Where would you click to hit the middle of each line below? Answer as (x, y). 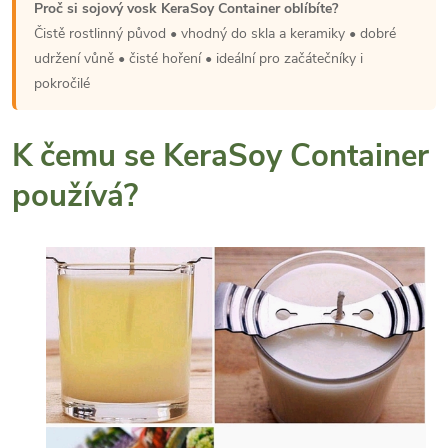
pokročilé (62, 83)
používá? (75, 195)
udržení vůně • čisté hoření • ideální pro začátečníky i (198, 58)
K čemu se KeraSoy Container (220, 155)
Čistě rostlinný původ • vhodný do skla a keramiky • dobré (215, 33)
